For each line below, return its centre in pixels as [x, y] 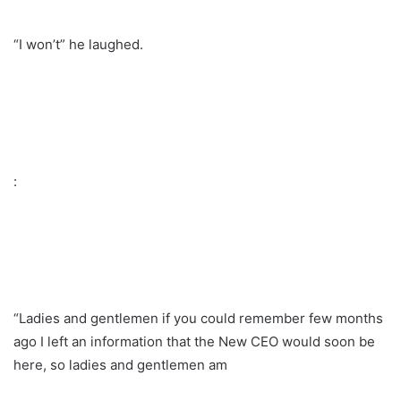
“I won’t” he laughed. [78, 44]
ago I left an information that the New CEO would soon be [194, 341]
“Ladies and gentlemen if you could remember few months [198, 318]
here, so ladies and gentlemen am [120, 364]
